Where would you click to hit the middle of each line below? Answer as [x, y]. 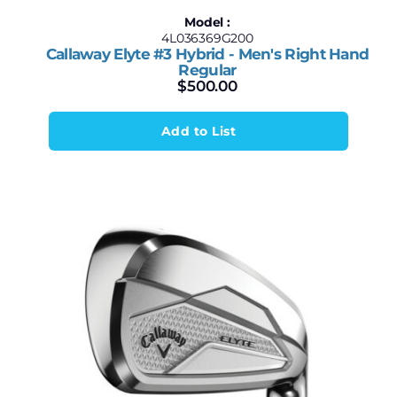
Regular [207, 70]
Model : [207, 22]
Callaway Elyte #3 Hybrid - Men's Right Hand [207, 54]
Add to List [198, 131]
